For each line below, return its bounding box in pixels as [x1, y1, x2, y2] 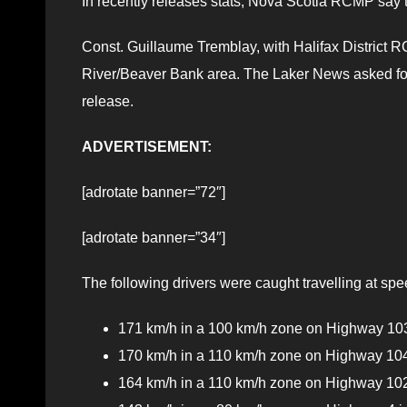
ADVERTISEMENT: [82, 138, 212, 154]
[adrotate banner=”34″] [82, 229, 225, 245]
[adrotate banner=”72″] [82, 184, 225, 200]
